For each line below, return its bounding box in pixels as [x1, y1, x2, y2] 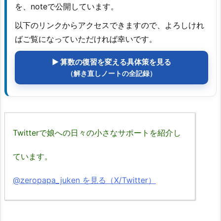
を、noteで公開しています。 [15, 1, 118, 11]
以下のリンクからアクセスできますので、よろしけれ [15, 20, 204, 30]
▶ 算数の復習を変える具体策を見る [52, 57, 171, 67]
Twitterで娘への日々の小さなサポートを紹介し [13, 127, 181, 138]
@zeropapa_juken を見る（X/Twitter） [13, 175, 156, 185]
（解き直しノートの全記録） [67, 69, 156, 77]
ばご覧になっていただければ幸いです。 [15, 34, 157, 44]
